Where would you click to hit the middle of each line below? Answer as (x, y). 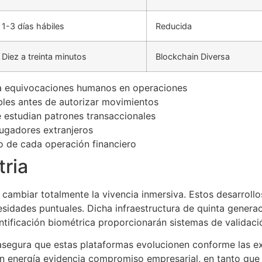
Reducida (174, 26)
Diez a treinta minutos (44, 56)
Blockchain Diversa (193, 56)
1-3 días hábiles (33, 26)
